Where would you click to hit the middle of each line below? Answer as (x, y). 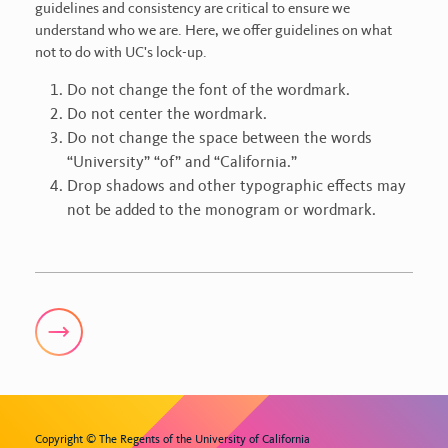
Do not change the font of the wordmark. (208, 90)
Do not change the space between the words (219, 138)
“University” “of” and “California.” (182, 162)
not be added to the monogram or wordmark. (221, 210)
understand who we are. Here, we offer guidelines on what (213, 30)
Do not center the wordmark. (167, 114)
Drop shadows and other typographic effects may (236, 186)
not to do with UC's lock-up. (121, 52)
